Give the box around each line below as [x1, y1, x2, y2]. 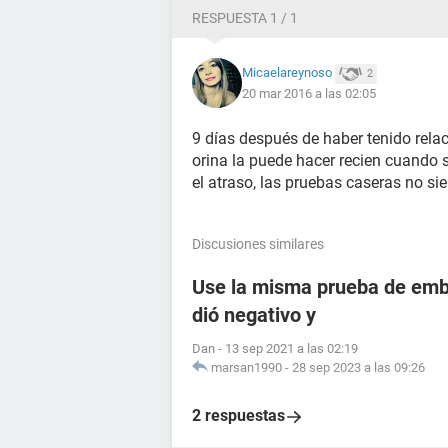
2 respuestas [192, 406, 285, 425]
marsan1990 [211, 360, 282, 375]
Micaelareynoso [242, 65, 332, 81]
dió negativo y [192, 303, 316, 327]
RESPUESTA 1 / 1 [192, 10, 298, 26]
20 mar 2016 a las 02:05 [242, 85, 376, 101]
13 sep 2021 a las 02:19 [225, 341, 358, 356]
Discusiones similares [192, 236, 324, 252]
